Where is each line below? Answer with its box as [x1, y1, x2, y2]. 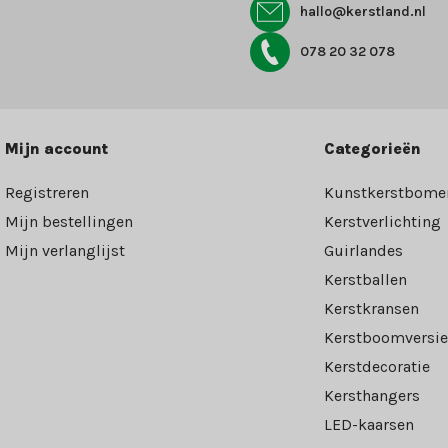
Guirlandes [323, 241, 403, 261]
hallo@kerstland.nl [299, 3, 426, 21]
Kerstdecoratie [323, 357, 430, 377]
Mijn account [5, 139, 109, 159]
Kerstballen [323, 270, 407, 290]
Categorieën [323, 139, 421, 159]
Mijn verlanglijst [5, 241, 126, 261]
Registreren [5, 183, 90, 203]
